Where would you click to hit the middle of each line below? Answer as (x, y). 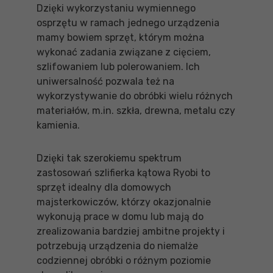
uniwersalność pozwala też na (105, 81)
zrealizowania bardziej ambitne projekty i (131, 231)
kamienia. (58, 125)
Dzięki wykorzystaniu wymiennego (116, 8)
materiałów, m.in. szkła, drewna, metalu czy (136, 111)
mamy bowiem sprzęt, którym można (120, 37)
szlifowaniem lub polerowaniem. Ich (118, 67)
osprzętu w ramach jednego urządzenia (128, 23)
